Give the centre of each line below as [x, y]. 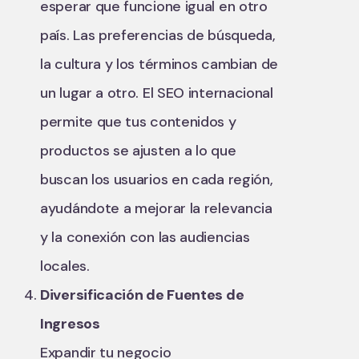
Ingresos [70, 324]
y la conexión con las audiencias [145, 237]
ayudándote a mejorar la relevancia [156, 208]
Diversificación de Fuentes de [142, 295]
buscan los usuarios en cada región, [157, 179]
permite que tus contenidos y [138, 122]
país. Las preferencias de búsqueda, [158, 35]
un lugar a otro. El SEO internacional [157, 93]
